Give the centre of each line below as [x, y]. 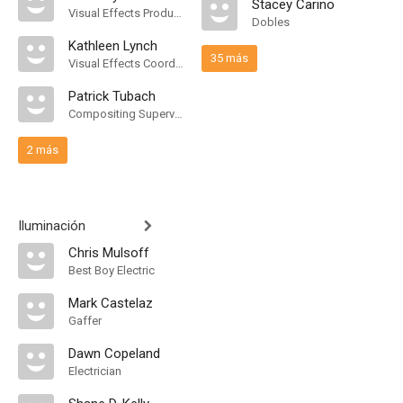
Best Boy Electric [112, 270]
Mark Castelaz [111, 303]
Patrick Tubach [112, 96]
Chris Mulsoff [109, 253]
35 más [229, 58]
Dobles [271, 22]
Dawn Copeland [114, 354]
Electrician [95, 371]
